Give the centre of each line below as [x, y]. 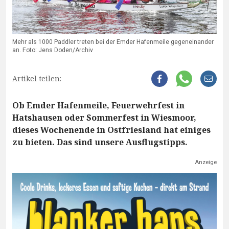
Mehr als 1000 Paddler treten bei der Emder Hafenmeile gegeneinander [113, 42]
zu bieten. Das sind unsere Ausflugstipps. [100, 142]
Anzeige [206, 163]
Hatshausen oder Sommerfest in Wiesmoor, [104, 118]
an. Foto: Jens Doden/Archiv [53, 50]
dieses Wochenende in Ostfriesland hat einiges [111, 130]
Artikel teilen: [37, 79]
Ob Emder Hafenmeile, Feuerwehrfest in [98, 106]
